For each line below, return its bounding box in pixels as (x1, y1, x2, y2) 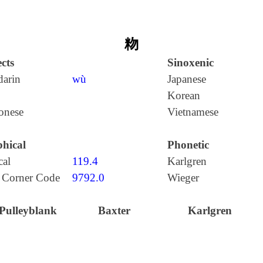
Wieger (167, 171, 199, 184)
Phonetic (167, 139, 209, 151)
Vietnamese (167, 106, 218, 118)
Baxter (98, 204, 131, 217)
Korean (167, 89, 200, 102)
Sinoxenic (167, 56, 214, 69)
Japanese (167, 73, 206, 85)
